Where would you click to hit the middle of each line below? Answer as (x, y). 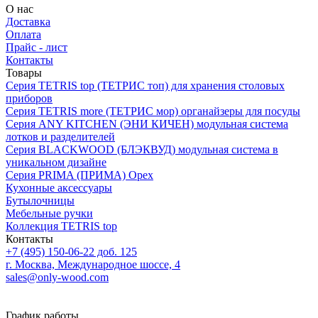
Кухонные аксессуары (59, 187)
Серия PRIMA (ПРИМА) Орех (79, 175)
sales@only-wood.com (57, 277)
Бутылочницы (40, 200)
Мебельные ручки (49, 213)
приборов (29, 98)
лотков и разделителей (60, 136)
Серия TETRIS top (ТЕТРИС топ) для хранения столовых (145, 85)
